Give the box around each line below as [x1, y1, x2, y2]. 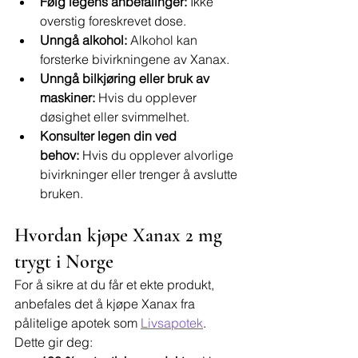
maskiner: [40, 89, 95, 105]
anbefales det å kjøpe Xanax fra [14, 296, 198, 312]
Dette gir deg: [14, 334, 93, 350]
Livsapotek [141, 315, 203, 331]
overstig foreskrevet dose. [40, 13, 186, 29]
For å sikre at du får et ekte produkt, [14, 276, 217, 292]
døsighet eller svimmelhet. [40, 109, 189, 125]
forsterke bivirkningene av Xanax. [40, 51, 229, 67]
